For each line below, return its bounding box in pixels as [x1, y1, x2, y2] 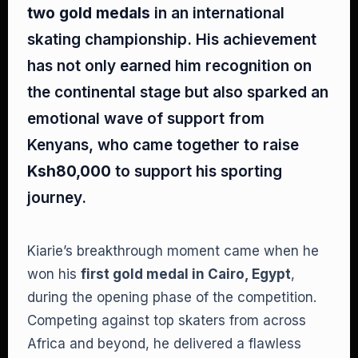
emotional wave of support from [27, 109, 265, 128]
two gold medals [27, 4, 150, 22]
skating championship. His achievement [27, 30, 316, 49]
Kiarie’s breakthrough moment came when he [27, 243, 319, 259]
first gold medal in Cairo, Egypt [81, 266, 291, 282]
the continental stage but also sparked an [27, 83, 328, 101]
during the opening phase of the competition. [27, 289, 316, 305]
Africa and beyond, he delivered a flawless [27, 336, 301, 352]
